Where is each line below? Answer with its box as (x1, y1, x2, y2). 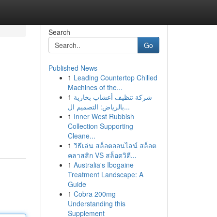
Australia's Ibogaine (73, 160, 134, 170)
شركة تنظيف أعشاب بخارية (73, 92, 152, 102)
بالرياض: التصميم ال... (124, 102, 130, 111)
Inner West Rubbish (73, 111, 134, 121)
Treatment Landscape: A (67, 170, 143, 179)
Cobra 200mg (73, 189, 116, 199)
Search (48, 27, 70, 37)
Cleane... (67, 131, 95, 140)
